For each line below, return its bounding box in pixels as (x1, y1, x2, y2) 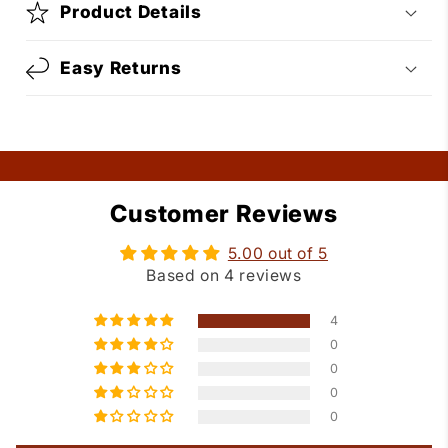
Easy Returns (60, 56, 182, 78)
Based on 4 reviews (146, 266, 302, 286)
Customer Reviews (110, 199, 338, 229)
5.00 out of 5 (227, 244, 329, 264)
